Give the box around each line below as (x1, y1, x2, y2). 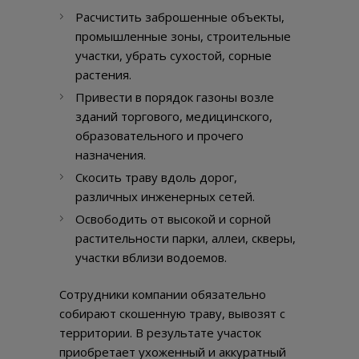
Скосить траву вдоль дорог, (75, 169, 237, 186)
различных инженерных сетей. (75, 188, 255, 205)
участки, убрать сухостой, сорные (75, 47, 272, 64)
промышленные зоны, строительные (75, 28, 291, 45)
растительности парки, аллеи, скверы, (75, 230, 296, 247)
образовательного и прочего (75, 127, 244, 144)
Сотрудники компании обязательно (59, 286, 266, 303)
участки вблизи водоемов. (75, 249, 227, 266)
